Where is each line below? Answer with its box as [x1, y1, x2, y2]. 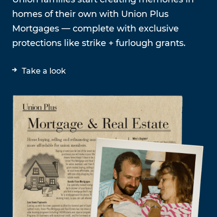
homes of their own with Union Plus [12, 8, 169, 19]
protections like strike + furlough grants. [12, 37, 186, 48]
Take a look [22, 66, 66, 76]
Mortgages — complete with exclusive [12, 23, 179, 34]
